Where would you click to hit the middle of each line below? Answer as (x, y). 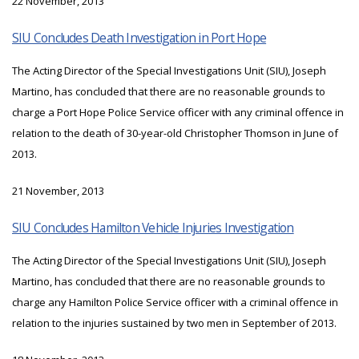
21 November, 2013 (58, 191)
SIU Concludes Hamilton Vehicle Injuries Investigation (153, 228)
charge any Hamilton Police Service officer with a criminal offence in (175, 303)
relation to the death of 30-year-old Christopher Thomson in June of (175, 133)
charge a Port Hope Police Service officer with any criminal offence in (178, 113)
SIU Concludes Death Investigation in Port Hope (139, 38)
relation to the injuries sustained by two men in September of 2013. (174, 323)
